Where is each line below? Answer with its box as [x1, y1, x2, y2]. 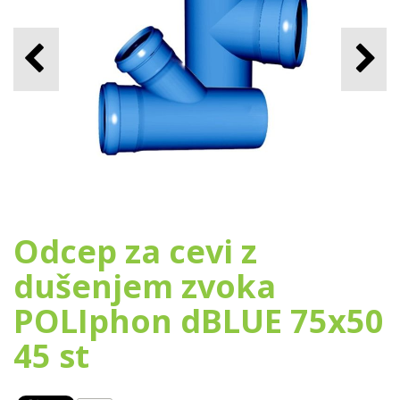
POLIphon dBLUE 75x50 [13, 299, 384, 343]
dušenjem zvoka [13, 264, 276, 308]
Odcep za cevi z [13, 229, 257, 273]
